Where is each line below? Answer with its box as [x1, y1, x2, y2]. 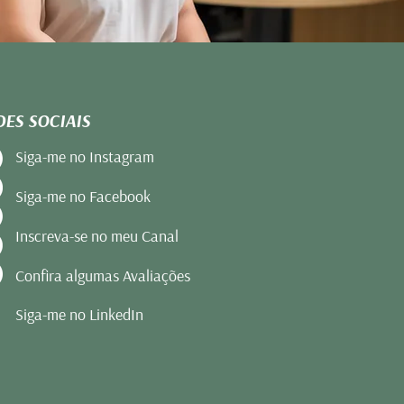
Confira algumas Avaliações [15, 265, 190, 286]
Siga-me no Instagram [15, 146, 154, 167]
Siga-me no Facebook [15, 186, 151, 207]
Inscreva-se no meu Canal [15, 225, 179, 246]
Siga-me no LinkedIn [15, 304, 143, 325]
